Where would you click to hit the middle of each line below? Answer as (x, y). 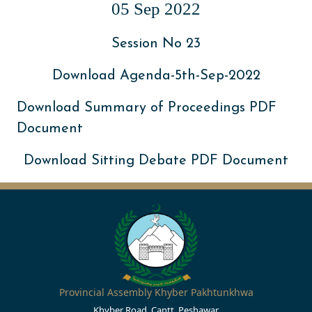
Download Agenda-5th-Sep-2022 (156, 76)
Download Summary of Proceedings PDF (147, 108)
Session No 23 (156, 44)
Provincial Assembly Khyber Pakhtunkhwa (156, 292)
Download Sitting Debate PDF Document (156, 161)
